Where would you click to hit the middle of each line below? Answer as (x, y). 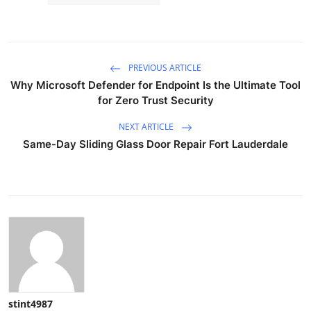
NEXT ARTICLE (147, 126)
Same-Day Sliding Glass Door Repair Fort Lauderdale (155, 144)
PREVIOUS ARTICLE (164, 67)
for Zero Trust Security (155, 100)
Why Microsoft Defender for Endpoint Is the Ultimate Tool (155, 85)
